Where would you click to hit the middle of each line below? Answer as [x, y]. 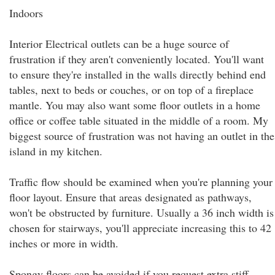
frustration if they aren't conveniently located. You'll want [137, 59]
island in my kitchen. [56, 151]
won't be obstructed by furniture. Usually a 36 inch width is [141, 212]
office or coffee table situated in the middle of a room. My [139, 120]
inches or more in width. [64, 243]
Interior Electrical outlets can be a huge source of [119, 44]
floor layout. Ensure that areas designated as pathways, [130, 197]
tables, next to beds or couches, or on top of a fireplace [131, 90]
